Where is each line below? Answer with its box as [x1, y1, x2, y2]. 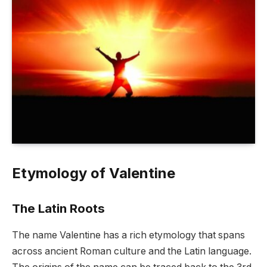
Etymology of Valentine [12, 164, 175, 182]
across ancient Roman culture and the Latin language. [12, 245, 252, 257]
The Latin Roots [12, 201, 105, 216]
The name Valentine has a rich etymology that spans [12, 229, 245, 241]
